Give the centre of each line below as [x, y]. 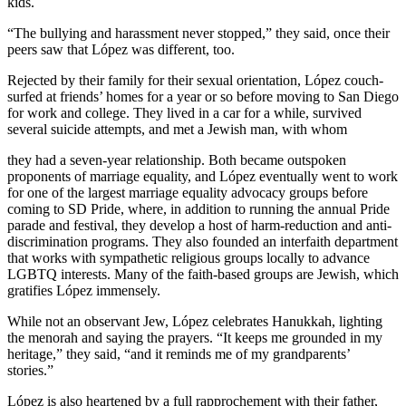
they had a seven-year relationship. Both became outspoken [177, 159]
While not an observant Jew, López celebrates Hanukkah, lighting [195, 321]
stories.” [30, 370]
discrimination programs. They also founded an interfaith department [203, 241]
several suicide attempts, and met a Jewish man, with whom [177, 129]
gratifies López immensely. [84, 290]
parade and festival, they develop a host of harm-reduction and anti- [199, 225]
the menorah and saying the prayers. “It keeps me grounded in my [195, 337]
